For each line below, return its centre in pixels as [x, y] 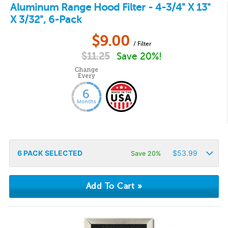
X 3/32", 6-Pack [46, 20]
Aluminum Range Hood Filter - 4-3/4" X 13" [110, 7]
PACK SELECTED [52, 153]
